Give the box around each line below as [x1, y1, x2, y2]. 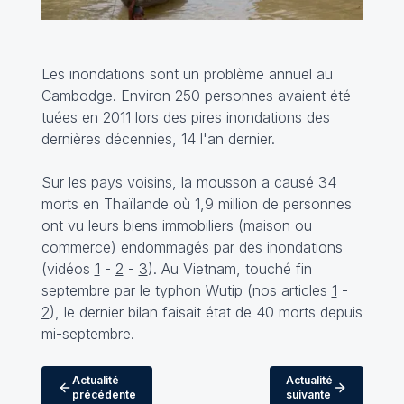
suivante [285, 388, 331, 402]
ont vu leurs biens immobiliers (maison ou [41, 216, 312, 235]
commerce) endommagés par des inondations [41, 238, 343, 257]
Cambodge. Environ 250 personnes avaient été [41, 87, 351, 106]
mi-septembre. [41, 325, 134, 344]
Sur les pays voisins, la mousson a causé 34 [41, 173, 336, 192]
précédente [71, 388, 136, 402]
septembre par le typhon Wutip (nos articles [41, 281, 332, 300]
